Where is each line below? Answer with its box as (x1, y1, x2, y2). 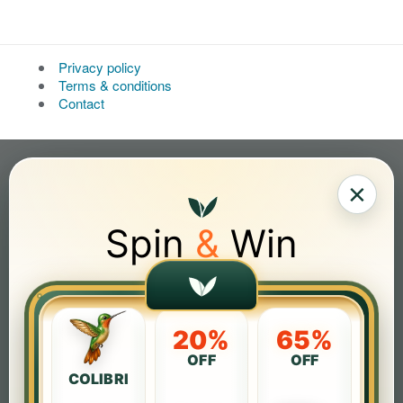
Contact (58, 93, 104, 112)
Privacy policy (58, 57, 141, 76)
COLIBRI (67, 370, 129, 389)
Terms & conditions (58, 75, 172, 94)
